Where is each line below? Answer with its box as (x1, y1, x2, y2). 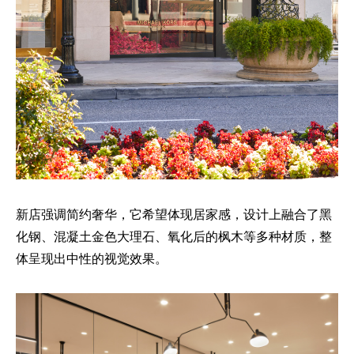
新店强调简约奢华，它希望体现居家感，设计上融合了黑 (16, 205, 332, 223)
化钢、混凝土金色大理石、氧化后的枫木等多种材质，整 (16, 227, 332, 245)
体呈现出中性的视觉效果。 (16, 249, 168, 267)
